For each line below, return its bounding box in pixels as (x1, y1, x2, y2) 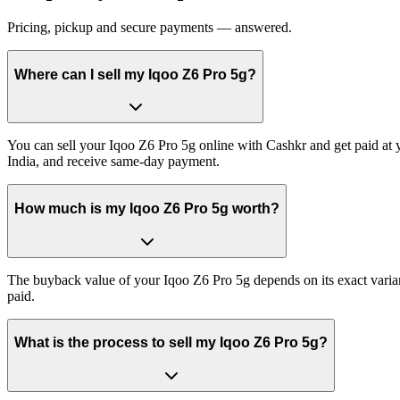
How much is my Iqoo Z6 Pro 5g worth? (14, 201, 279, 216)
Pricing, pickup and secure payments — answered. (7, 20, 292, 36)
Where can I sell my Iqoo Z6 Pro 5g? (14, 66, 256, 82)
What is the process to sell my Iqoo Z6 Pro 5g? (14, 335, 328, 351)
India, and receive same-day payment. (7, 154, 220, 170)
